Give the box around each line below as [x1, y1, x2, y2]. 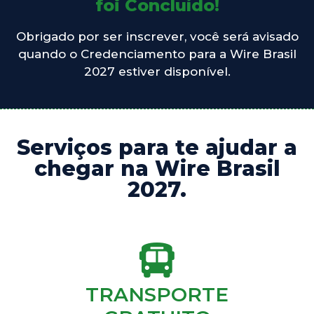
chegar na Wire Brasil [34, 156, 280, 182]
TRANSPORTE [86, 282, 228, 307]
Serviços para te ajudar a [17, 135, 297, 161]
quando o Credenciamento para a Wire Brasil [18, 47, 296, 62]
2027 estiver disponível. [83, 64, 231, 79]
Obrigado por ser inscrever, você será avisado [15, 29, 299, 44]
